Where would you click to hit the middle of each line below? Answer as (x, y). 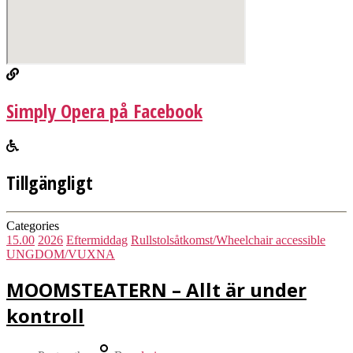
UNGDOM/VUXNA (61, 254)
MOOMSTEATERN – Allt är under (156, 290)
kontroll (45, 316)
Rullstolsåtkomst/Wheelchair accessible (228, 240)
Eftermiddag (97, 240)
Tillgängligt (50, 182)
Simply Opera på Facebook (104, 110)
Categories (33, 225)
